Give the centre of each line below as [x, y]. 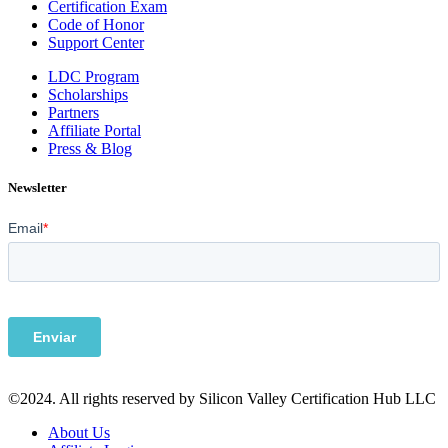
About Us [79, 432]
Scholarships [88, 94]
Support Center [96, 42]
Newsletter [37, 187]
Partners [73, 112]
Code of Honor [96, 24]
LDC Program [93, 76]
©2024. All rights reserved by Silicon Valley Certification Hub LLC [222, 398]
